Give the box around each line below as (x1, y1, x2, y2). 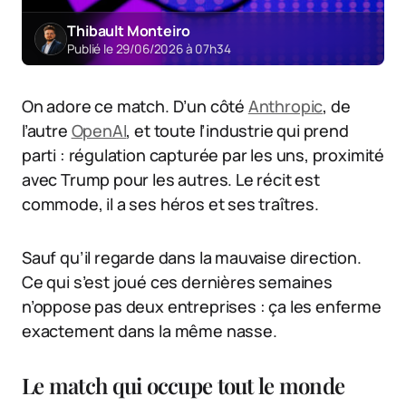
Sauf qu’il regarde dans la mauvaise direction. (22, 246, 362, 269)
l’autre (22, 120, 72, 142)
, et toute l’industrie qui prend (126, 120, 349, 142)
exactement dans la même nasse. (22, 320, 277, 343)
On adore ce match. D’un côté (22, 95, 248, 118)
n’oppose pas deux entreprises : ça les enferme (22, 295, 382, 318)
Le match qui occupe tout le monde (22, 371, 345, 401)
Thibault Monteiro (67, 20, 190, 41)
